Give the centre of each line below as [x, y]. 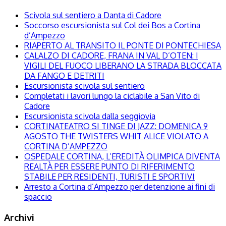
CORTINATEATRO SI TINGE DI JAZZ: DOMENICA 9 [116, 126]
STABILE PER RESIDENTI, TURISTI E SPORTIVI [109, 177]
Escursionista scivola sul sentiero [84, 86]
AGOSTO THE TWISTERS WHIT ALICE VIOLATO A [116, 136]
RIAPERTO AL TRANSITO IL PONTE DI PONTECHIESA [123, 45]
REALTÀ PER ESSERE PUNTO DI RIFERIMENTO [109, 166]
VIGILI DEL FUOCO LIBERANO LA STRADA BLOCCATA [123, 66]
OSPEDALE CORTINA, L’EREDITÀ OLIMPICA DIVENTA [122, 156]
